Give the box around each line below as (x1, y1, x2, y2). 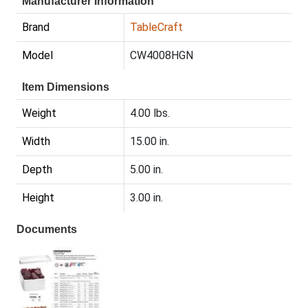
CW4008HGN (130, 49, 193, 63)
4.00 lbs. (130, 107, 170, 120)
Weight (22, 107, 56, 120)
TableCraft (130, 21, 183, 34)
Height (22, 191, 54, 205)
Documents (16, 223, 77, 236)
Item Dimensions (22, 81, 109, 93)
